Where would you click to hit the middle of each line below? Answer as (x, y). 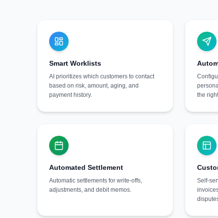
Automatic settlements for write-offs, (96, 181)
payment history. (71, 95)
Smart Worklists (75, 63)
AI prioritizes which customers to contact (102, 76)
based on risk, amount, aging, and (94, 86)
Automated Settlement (86, 167)
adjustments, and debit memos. (90, 190)
